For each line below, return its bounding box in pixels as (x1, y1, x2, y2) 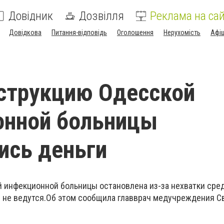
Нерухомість (163, 28, 200, 36)
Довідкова (9, 28, 41, 36)
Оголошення (117, 28, 153, 36)
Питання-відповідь (51, 28, 107, 36)
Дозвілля (79, 9, 124, 23)
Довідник (8, 9, 53, 23)
